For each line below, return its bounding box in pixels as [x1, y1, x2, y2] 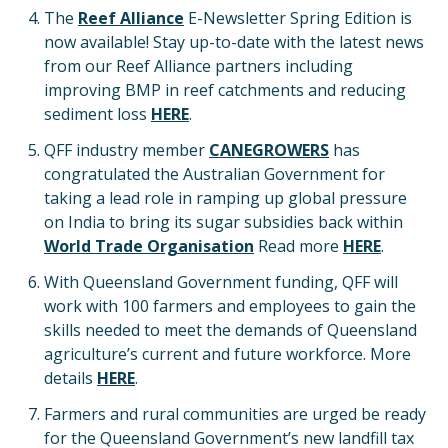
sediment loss [44, 103, 151, 125]
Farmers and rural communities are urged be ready [44, 403, 426, 425]
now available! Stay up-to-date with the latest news [44, 31, 424, 53]
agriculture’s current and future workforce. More [44, 343, 411, 365]
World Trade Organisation [44, 235, 254, 257]
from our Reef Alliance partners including [44, 55, 353, 77]
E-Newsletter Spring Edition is [184, 7, 412, 29]
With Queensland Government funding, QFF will [44, 271, 398, 293]
